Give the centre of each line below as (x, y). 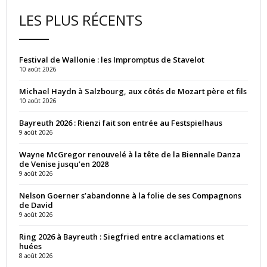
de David (36, 205)
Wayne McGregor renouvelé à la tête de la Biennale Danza (130, 154)
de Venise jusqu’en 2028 (64, 164)
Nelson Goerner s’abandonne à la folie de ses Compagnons (130, 195)
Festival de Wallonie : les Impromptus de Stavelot (112, 59)
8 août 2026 (36, 255)
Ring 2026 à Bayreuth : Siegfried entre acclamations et (122, 236)
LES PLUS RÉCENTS (81, 20)
